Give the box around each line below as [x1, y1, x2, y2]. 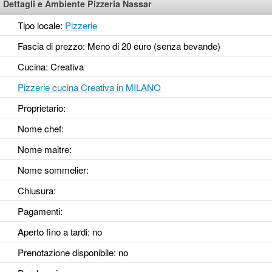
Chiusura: [17, 184, 56, 197]
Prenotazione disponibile [17, 246, 114, 259]
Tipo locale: [17, 19, 65, 32]
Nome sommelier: [17, 163, 89, 177]
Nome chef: [17, 122, 64, 135]
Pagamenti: [17, 205, 63, 218]
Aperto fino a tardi [17, 225, 87, 239]
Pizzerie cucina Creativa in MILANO [17, 81, 161, 94]
